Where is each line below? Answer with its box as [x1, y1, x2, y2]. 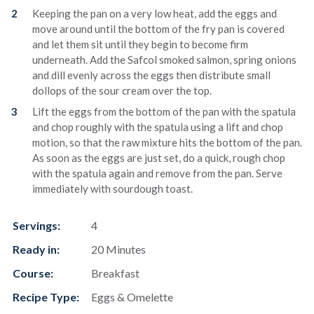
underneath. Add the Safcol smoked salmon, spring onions [32, 53, 297, 66]
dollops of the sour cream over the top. [32, 83, 212, 97]
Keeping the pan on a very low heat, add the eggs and [32, 6, 278, 20]
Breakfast [91, 266, 139, 280]
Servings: [13, 218, 60, 232]
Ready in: [13, 242, 60, 256]
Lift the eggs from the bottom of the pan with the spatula [32, 104, 296, 118]
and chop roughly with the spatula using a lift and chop [32, 120, 284, 133]
